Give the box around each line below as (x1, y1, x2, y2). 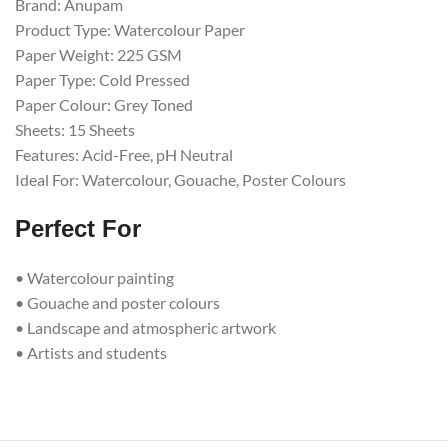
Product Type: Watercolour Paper (15, 20, 245, 39)
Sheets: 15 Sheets (15, 120, 135, 139)
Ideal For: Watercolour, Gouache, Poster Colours (15, 170, 346, 189)
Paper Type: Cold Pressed (15, 70, 190, 89)
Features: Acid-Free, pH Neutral (15, 145, 233, 164)
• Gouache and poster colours (15, 293, 220, 312)
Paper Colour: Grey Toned (15, 95, 193, 114)
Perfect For (15, 215, 141, 242)
